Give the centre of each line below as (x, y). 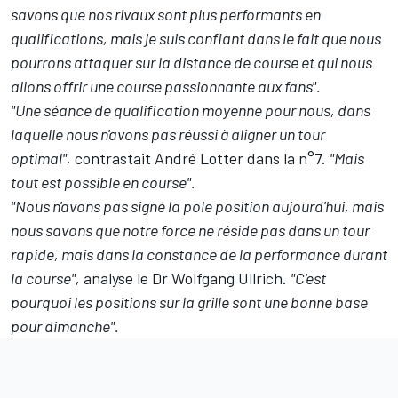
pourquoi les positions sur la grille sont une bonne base (189, 302)
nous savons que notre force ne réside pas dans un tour (190, 231)
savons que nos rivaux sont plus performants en (166, 15)
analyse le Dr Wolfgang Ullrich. (185, 279)
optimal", (41, 159)
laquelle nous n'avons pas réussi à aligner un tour (168, 135)
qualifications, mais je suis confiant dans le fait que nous (196, 39)
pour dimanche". (65, 326)
